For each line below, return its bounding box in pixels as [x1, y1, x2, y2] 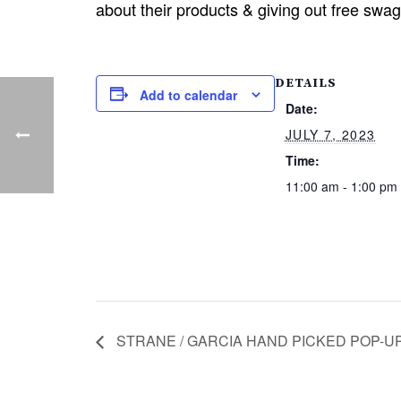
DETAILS [275, 75, 337, 91]
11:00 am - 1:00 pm [285, 177, 397, 195]
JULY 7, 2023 [285, 125, 376, 143]
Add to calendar [140, 86, 237, 105]
